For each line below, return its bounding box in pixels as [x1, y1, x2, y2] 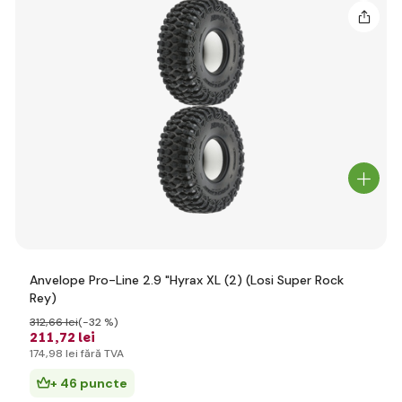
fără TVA [78, 346, 124, 361]
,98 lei [46, 346, 78, 361]
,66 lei [46, 315, 78, 329]
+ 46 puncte [50, 375, 127, 391]
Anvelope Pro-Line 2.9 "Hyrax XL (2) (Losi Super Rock [30, 272, 344, 288]
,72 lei [55, 328, 95, 346]
